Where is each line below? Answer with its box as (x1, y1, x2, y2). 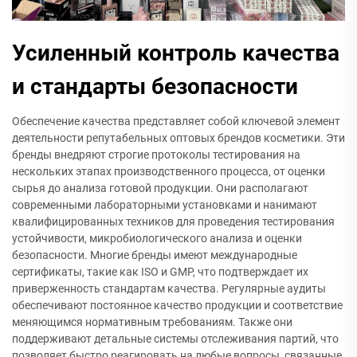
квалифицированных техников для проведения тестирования (12, 214, 335, 228)
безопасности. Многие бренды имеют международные (12, 248, 297, 261)
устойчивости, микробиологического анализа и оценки (12, 231, 302, 245)
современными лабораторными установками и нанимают (12, 198, 317, 211)
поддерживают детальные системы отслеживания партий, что (12, 331, 339, 345)
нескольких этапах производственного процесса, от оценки (12, 164, 325, 178)
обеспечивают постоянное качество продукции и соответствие (12, 298, 343, 312)
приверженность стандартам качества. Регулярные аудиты (12, 281, 326, 295)
